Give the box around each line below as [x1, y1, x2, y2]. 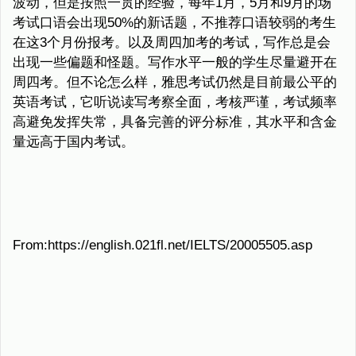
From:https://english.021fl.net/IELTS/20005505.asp [13, 238, 312, 253]
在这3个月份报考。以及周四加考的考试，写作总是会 [13, 35, 331, 51]
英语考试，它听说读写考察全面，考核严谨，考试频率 [13, 95, 337, 110]
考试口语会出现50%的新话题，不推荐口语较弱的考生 [13, 15, 336, 31]
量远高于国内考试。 [13, 134, 134, 150]
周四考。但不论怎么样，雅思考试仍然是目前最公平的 [13, 75, 337, 91]
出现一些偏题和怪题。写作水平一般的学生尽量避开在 [13, 55, 337, 71]
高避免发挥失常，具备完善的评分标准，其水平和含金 [13, 114, 337, 130]
